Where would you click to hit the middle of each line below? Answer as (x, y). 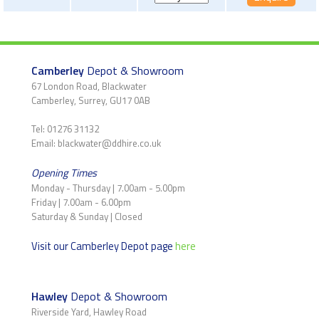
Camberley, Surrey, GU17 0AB (91, 100)
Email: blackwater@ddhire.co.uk (96, 143)
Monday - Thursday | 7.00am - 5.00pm (108, 188)
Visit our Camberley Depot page (103, 246)
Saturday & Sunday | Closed (87, 216)
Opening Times (64, 172)
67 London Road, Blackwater (89, 86)
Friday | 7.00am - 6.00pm (81, 202)
